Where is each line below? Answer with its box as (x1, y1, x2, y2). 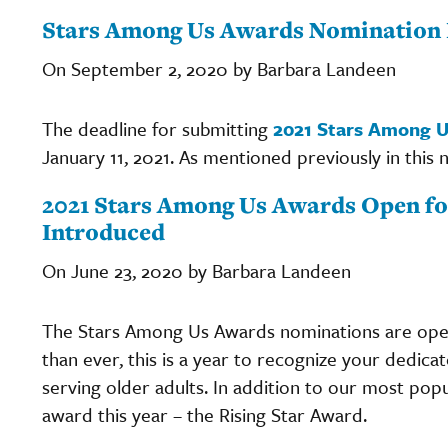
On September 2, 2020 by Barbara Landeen (42, 54, 396, 82)
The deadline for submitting (42, 114, 273, 142)
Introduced (42, 215, 165, 247)
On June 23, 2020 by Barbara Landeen (42, 256, 351, 284)
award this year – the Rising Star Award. (42, 400, 372, 428)
